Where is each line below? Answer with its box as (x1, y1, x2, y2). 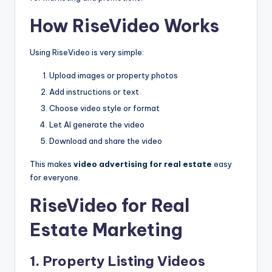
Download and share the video (49, 136, 162, 146)
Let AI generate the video (49, 120, 144, 130)
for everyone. (30, 172, 80, 183)
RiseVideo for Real (30, 194, 189, 217)
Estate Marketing (30, 219, 183, 242)
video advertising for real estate (73, 159, 212, 169)
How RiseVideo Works (30, 14, 219, 37)
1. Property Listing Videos (30, 253, 205, 270)
